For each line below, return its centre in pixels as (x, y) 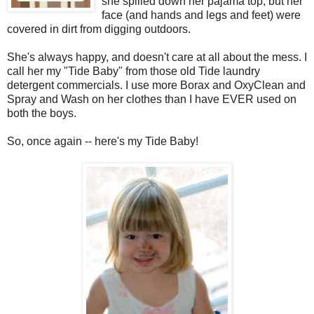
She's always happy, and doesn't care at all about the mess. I (157, 57)
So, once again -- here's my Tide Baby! (103, 142)
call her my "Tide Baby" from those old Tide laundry (134, 71)
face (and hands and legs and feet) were (201, 15)
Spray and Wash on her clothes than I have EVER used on (152, 100)
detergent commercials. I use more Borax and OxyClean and (156, 86)
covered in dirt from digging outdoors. (99, 29)
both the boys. (42, 114)
